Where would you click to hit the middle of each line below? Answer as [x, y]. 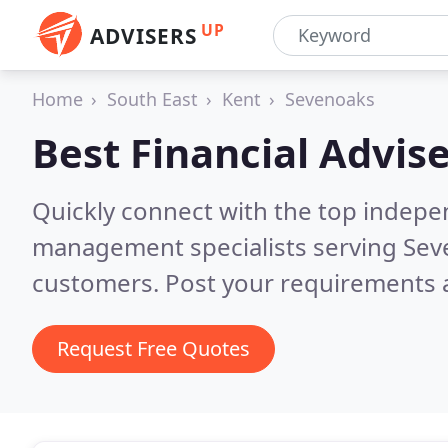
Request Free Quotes [153, 348]
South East [152, 99]
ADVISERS [143, 36]
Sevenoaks [330, 99]
